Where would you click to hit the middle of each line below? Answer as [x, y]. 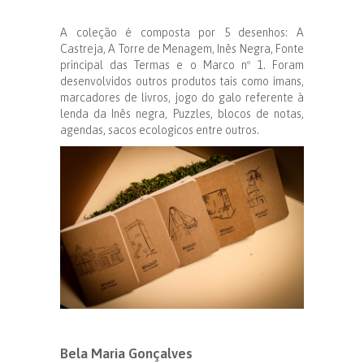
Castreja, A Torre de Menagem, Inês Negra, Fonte [182, 48]
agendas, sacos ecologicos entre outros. [160, 130]
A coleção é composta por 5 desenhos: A [182, 32]
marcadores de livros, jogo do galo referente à [182, 97]
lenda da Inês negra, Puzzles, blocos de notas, [182, 113]
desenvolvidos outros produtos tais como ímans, [182, 81]
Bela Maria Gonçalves [126, 353]
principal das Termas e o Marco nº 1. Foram [182, 65]
